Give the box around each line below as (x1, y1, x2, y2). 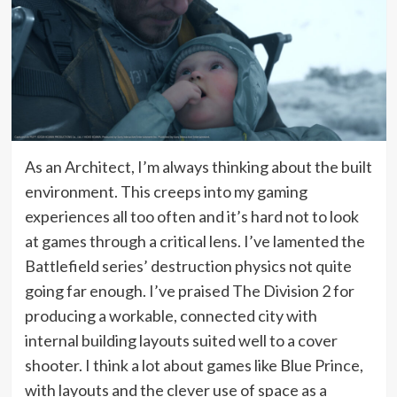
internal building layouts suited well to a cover (24, 330, 338, 350)
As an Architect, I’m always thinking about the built (24, 156, 372, 176)
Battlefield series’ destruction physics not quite (24, 255, 352, 276)
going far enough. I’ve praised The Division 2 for (24, 280, 354, 300)
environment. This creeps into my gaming (24, 181, 307, 201)
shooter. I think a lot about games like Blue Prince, (24, 354, 363, 375)
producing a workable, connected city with (24, 305, 317, 325)
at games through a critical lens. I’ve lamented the (24, 230, 365, 251)
